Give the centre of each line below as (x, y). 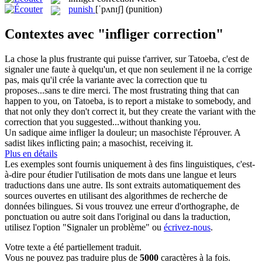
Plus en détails (31, 154)
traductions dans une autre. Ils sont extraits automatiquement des (123, 185)
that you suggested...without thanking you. (121, 122)
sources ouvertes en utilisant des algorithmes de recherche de (116, 196)
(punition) (144, 9)
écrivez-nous (187, 227)
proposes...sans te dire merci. (58, 91)
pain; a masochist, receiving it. (136, 143)
